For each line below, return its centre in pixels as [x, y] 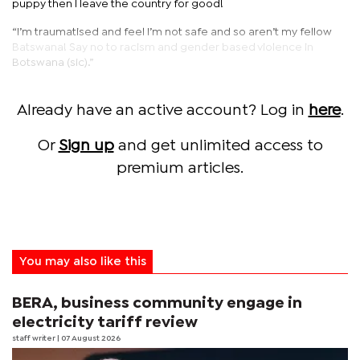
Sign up [86, 145]
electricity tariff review [105, 322]
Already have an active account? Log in [162, 110]
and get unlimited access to [218, 145]
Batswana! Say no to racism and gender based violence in [163, 47]
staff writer [35, 338]
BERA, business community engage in [157, 303]
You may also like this [82, 262]
